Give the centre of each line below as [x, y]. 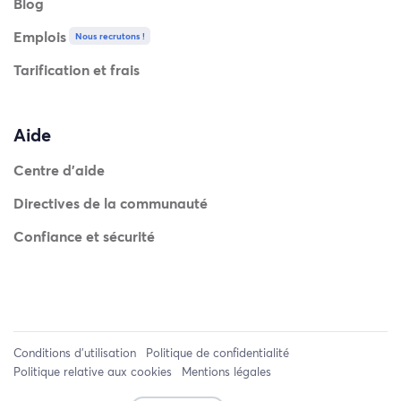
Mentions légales [226, 372]
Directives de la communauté [111, 202]
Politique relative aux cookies [93, 372]
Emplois [40, 36]
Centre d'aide [59, 169]
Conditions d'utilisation [75, 353]
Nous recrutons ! [110, 35]
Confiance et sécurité [84, 235]
